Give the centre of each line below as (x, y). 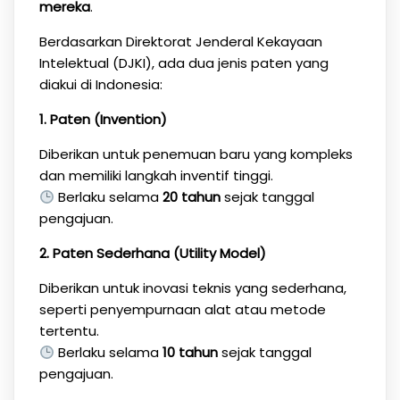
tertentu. (69, 331)
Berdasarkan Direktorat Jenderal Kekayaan (180, 42)
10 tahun (190, 352)
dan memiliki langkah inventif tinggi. (156, 175)
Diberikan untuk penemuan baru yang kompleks (196, 154)
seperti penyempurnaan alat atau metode (182, 309)
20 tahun (191, 197)
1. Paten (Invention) (103, 119)
